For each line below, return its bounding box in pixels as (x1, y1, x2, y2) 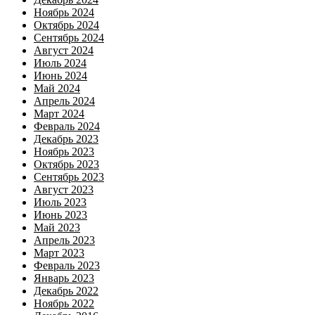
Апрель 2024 (34, 94, 95, 107)
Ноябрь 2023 (34, 145, 94, 157)
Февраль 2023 (34, 259, 100, 271)
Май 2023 (34, 221, 80, 233)
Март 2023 (34, 246, 84, 259)
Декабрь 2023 (34, 132, 98, 145)
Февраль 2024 (34, 120, 100, 132)
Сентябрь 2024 (34, 31, 104, 44)
